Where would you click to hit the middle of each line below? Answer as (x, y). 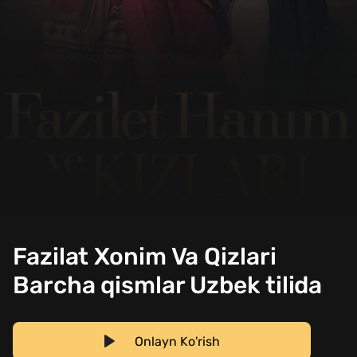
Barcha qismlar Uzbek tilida (168, 285)
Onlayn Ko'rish (177, 341)
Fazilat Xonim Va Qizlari (145, 256)
